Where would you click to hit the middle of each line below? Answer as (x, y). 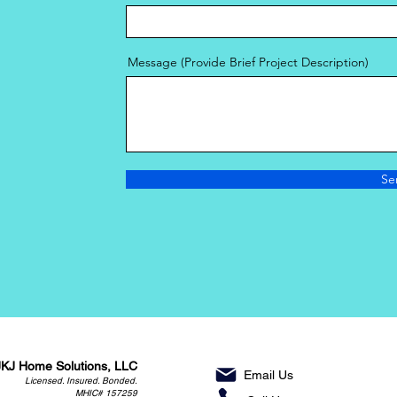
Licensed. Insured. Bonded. (81, 381)
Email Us (269, 375)
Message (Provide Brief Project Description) (248, 62)
